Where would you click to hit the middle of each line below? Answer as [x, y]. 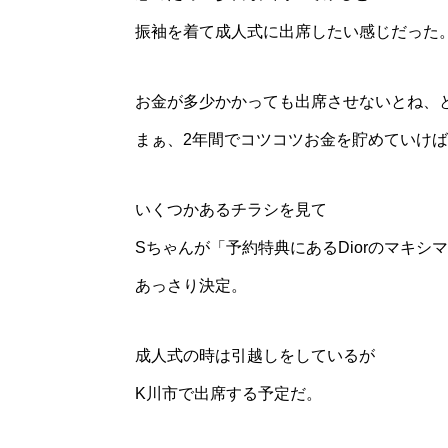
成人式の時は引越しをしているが [255, 355]
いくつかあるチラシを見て [231, 209]
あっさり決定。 [191, 285]
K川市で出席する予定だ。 [228, 393]
